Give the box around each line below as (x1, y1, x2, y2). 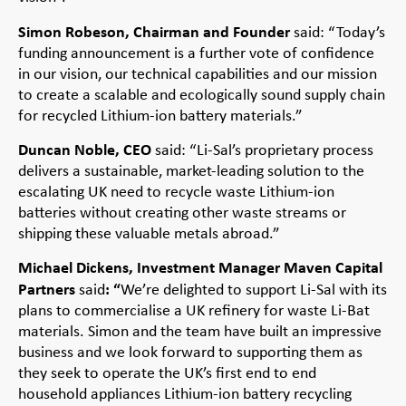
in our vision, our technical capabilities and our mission (18, 62, 377, 84)
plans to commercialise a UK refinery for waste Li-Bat (18, 299, 370, 322)
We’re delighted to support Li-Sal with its (121, 278, 387, 301)
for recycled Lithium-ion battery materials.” (18, 103, 303, 126)
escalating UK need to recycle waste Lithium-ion (18, 180, 334, 203)
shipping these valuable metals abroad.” (18, 222, 280, 245)
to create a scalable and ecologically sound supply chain (18, 82, 385, 105)
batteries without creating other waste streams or (18, 201, 346, 224)
